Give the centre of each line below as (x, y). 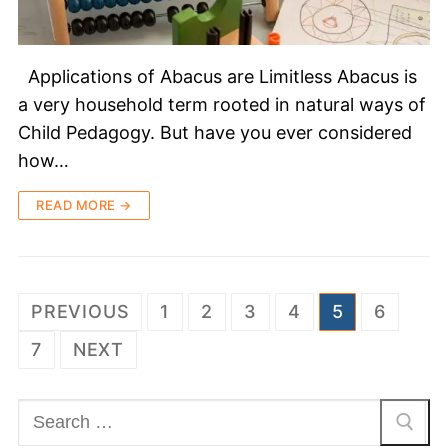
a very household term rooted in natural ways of (222, 104)
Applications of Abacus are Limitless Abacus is (217, 76)
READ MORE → (84, 204)
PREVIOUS (80, 311)
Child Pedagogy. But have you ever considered (215, 132)
